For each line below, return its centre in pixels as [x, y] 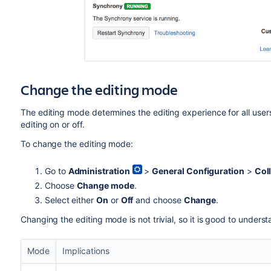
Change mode [105, 185]
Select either [70, 200]
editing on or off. [55, 124]
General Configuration [198, 171]
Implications [86, 251]
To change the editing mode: [77, 144]
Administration [99, 171]
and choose [158, 200]
